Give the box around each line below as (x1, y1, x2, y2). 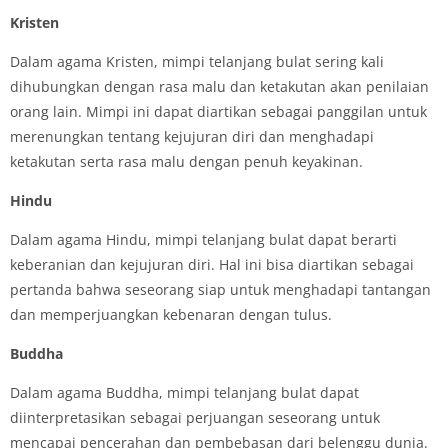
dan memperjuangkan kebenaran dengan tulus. (10, 304, 332, 324)
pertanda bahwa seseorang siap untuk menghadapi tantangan (10, 279, 431, 299)
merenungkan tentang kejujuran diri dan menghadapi (10, 126, 374, 146)
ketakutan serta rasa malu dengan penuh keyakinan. (10, 151, 363, 171)
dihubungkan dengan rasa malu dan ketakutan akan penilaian (10, 76, 429, 96)
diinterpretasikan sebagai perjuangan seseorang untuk (10, 407, 380, 427)
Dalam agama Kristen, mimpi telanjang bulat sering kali (10, 51, 384, 71)
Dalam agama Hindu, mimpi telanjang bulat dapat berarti (10, 229, 397, 249)
